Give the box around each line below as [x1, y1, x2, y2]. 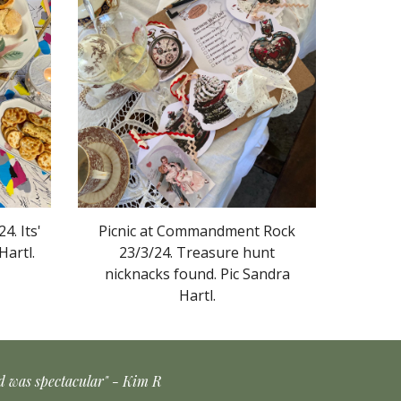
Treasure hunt [176, 243, 275, 263]
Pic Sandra [216, 264, 290, 285]
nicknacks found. [104, 264, 217, 285]
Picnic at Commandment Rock [98, 221, 295, 242]
